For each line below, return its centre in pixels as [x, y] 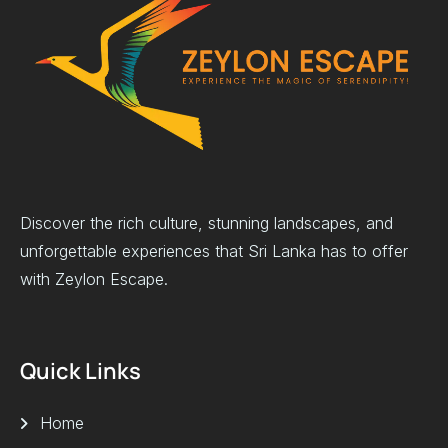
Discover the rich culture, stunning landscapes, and [206, 222]
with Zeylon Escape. [94, 278]
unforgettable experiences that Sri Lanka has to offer [214, 250]
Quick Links [80, 371]
